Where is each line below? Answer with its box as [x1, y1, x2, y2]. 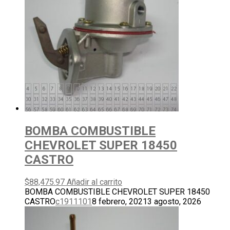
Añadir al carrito [67, 177, 122, 187]
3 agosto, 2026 [147, 197, 201, 207]
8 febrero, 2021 [92, 197, 147, 207]
